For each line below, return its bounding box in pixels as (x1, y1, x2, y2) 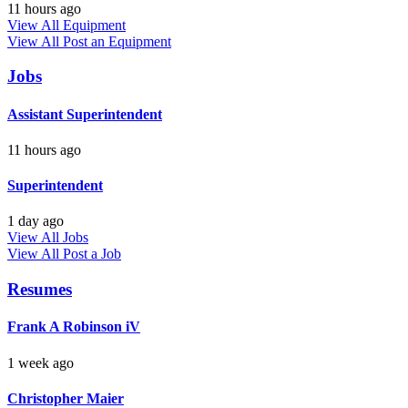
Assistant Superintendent (7, 106, 162, 122)
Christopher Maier (7, 390, 124, 406)
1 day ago (7, 213, 64, 229)
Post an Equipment (63, 33, 171, 49)
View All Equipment (7, 16, 126, 33)
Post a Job (63, 246, 121, 262)
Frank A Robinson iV (7, 319, 140, 335)
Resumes (7, 280, 72, 300)
